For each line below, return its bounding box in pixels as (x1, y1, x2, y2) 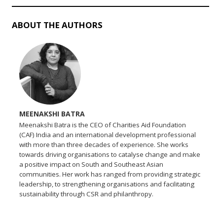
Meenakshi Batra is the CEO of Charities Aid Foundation (19, 120, 186, 129)
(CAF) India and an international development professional (19, 130, 196, 139)
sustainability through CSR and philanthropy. (19, 189, 154, 198)
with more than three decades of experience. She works (19, 140, 189, 149)
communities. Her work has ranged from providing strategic (19, 169, 201, 179)
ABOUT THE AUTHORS (12, 19, 103, 31)
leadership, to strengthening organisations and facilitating (19, 179, 195, 188)
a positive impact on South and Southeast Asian (19, 159, 164, 169)
